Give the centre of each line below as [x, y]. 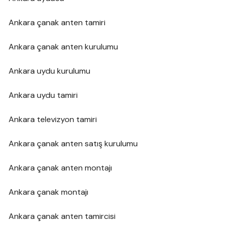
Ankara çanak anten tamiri [57, 22]
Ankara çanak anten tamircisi [62, 216]
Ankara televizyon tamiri [53, 119]
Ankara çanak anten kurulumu [64, 46]
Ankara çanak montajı [49, 192]
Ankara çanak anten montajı [61, 167]
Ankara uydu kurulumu [50, 71]
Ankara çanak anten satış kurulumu [73, 143]
